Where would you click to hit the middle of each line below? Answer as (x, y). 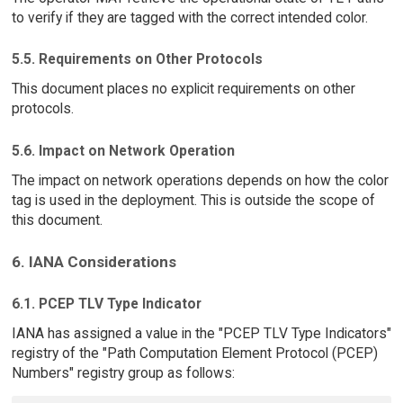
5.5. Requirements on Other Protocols (137, 59)
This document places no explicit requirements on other (183, 89)
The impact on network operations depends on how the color (200, 180)
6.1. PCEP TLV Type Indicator (106, 304)
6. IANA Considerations (94, 262)
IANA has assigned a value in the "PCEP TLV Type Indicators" (201, 333)
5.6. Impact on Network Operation (123, 150)
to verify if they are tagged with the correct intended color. (189, 17)
